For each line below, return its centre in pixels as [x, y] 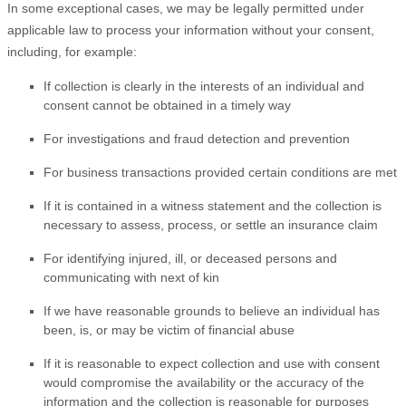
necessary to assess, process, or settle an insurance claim [211, 225]
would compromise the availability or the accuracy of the [204, 383]
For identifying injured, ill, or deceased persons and [190, 259]
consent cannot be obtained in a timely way [167, 106]
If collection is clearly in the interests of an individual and [204, 87]
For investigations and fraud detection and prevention [197, 139]
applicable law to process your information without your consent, [191, 30]
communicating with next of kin [131, 278]
